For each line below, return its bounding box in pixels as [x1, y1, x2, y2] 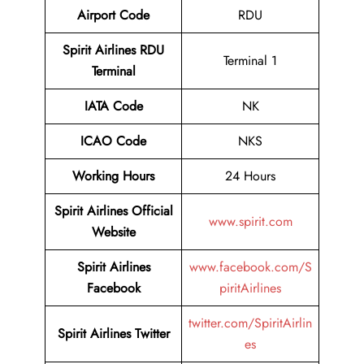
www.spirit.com [208, 212, 292, 231]
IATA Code [84, 97, 143, 115]
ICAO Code [80, 132, 146, 150]
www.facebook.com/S [188, 258, 312, 276]
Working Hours [72, 167, 154, 185]
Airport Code [77, 6, 149, 24]
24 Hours [225, 167, 275, 185]
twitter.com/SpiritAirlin [188, 314, 312, 332]
